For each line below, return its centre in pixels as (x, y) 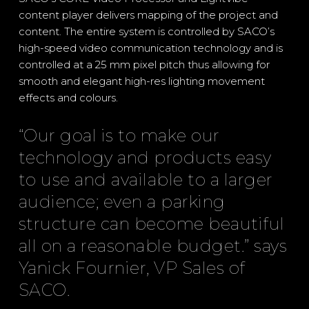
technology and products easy (145, 158)
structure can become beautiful (151, 224)
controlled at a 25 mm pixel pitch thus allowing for (144, 64)
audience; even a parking (122, 202)
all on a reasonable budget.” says (153, 246)
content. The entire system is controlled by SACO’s (146, 31)
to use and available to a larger (146, 180)
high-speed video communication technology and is (150, 48)
